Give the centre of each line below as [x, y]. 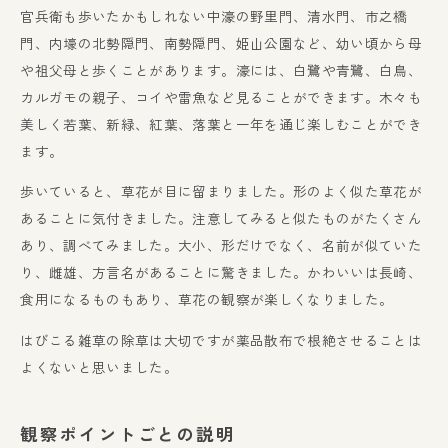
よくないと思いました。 [99, 366]
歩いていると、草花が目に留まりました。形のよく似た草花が [221, 191]
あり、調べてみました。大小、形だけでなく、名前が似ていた [221, 245]
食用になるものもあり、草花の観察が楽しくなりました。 [207, 299]
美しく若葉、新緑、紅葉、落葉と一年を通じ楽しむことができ [221, 123]
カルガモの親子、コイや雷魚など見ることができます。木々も [221, 96]
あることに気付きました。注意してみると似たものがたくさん [221, 218]
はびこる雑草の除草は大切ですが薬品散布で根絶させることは [221, 339]
